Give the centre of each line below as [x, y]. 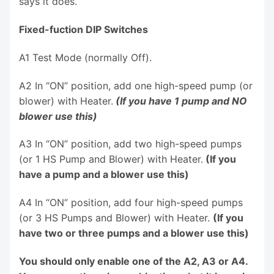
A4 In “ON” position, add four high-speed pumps [131, 203]
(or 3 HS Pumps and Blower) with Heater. [114, 218]
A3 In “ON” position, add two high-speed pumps [130, 144]
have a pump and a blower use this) [104, 175]
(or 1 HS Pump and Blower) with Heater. [111, 159]
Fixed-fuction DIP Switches [83, 29]
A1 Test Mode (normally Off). [85, 57]
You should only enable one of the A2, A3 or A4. [133, 261]
